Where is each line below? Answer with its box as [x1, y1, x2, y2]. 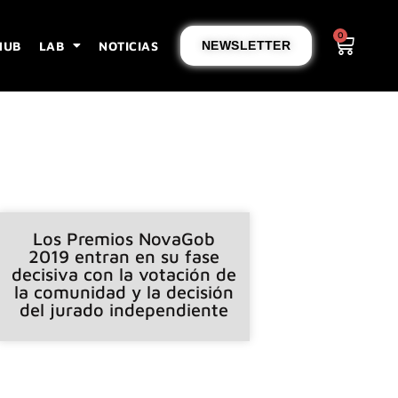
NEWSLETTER [201, 37, 291, 52]
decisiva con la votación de [12, 263, 237, 284]
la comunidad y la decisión [14, 281, 235, 302]
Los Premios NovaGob [33, 227, 216, 249]
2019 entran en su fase [28, 245, 220, 267]
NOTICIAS [99, 37, 158, 53]
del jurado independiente [20, 298, 229, 320]
